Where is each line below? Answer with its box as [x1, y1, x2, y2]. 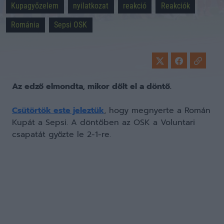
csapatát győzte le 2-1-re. [12, 128, 111, 140]
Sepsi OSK [54, 20, 87, 29]
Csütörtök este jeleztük [12, 104, 104, 116]
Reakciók [160, 1, 190, 10]
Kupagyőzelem [11, 1, 59, 10]
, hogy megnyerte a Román [104, 104, 210, 116]
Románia [11, 20, 40, 29]
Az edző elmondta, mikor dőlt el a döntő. [12, 80, 171, 92]
